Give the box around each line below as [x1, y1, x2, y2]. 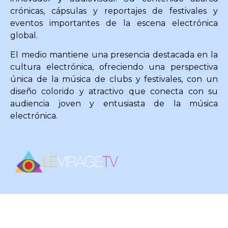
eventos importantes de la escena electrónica [10, 18, 218, 28]
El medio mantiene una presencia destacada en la [10, 50, 218, 60]
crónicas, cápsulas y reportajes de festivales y [10, 6, 218, 16]
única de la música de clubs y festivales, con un [10, 74, 218, 84]
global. [10, 30, 38, 40]
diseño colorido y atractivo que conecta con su [10, 87, 218, 97]
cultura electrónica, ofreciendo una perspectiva [10, 62, 218, 72]
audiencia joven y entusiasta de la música [10, 99, 218, 109]
